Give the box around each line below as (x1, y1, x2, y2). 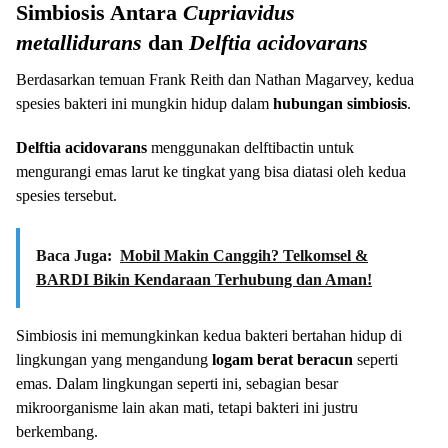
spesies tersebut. (16, 186, 117, 204)
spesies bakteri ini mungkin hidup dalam (16, 94, 273, 112)
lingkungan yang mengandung (16, 350, 212, 368)
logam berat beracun (212, 350, 353, 368)
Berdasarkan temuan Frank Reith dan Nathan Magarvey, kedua (16, 70, 414, 88)
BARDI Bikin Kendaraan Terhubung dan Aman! (36, 270, 372, 288)
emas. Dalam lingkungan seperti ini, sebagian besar (16, 374, 338, 392)
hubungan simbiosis (273, 94, 407, 112)
